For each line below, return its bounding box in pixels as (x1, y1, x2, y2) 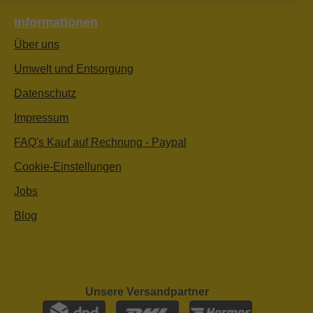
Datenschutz (14, 87, 76, 100)
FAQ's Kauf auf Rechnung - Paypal (14, 136, 187, 149)
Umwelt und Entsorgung (14, 63, 133, 75)
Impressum (14, 112, 68, 124)
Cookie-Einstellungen (14, 161, 122, 173)
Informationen (14, 15, 98, 30)
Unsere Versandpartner (85, 286, 210, 298)
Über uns (14, 38, 59, 51)
